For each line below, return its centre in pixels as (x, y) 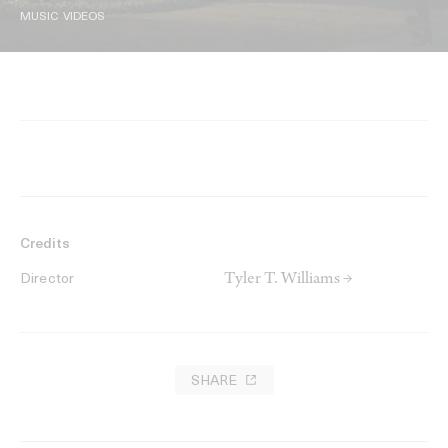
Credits (45, 245)
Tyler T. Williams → (288, 280)
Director (47, 280)
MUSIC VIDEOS (63, 17)
